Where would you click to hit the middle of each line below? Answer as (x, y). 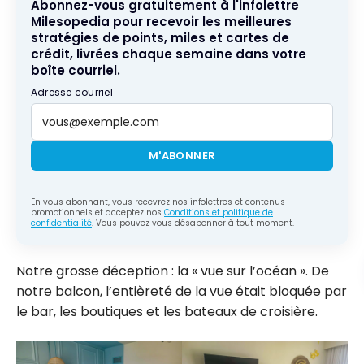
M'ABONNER (182, 155)
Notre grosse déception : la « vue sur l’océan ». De (173, 271)
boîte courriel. (76, 70)
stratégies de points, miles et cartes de (160, 37)
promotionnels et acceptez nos (97, 212)
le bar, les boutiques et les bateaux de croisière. (167, 311)
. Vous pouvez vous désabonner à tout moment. (193, 223)
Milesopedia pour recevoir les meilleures (161, 21)
